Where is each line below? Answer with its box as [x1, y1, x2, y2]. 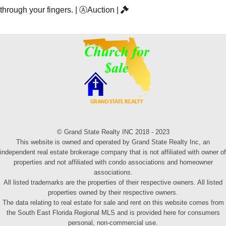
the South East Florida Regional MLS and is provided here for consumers [6, 209, 220, 217]
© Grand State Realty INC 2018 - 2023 [56, 128, 169, 136]
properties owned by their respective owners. [48, 189, 178, 197]
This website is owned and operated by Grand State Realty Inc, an [16, 138, 210, 146]
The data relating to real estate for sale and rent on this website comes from [2, 199, 224, 207]
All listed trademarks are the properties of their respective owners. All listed [4, 179, 222, 187]
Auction [87, 6, 115, 15]
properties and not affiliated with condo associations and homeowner [13, 158, 213, 166]
